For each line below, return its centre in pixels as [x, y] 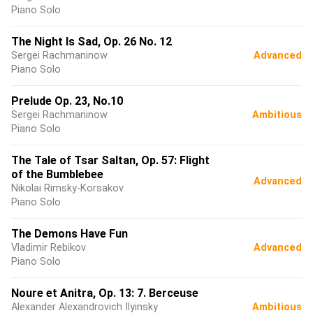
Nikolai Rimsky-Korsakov [67, 188]
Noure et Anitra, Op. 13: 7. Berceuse [105, 293]
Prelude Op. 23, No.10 [67, 101]
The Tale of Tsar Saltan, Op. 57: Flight [110, 160]
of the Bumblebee [57, 174]
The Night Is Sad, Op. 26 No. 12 [92, 42]
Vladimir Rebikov [49, 248]
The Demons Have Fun [70, 234]
